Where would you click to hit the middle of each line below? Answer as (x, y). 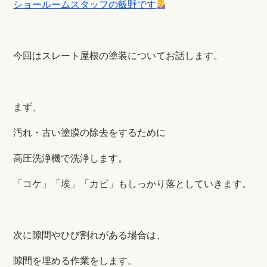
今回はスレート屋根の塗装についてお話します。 (118, 56)
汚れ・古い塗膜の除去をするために (90, 133)
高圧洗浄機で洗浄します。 (71, 159)
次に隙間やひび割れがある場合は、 (90, 235)
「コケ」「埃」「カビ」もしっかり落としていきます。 (133, 184)
